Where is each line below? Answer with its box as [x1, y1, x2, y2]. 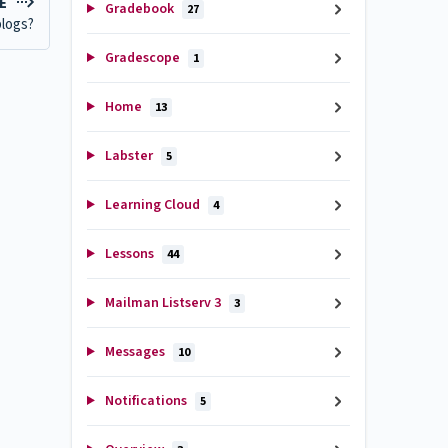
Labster [101, 146, 156, 166]
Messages [101, 342, 168, 362]
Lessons [101, 244, 157, 264]
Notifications [101, 391, 190, 411]
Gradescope [101, 48, 183, 68]
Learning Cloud [101, 195, 203, 215]
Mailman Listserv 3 [101, 293, 224, 313]
